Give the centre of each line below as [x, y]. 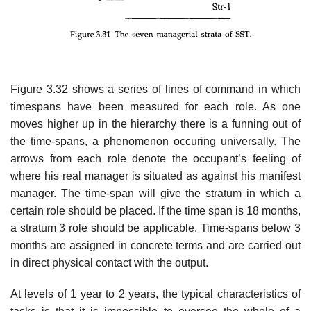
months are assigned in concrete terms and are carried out [155, 245]
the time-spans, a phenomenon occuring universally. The [155, 141]
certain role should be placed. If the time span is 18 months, [155, 210]
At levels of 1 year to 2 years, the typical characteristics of [155, 294]
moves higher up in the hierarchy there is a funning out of [155, 124]
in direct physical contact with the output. [109, 262]
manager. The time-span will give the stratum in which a [155, 193]
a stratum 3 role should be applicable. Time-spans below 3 [155, 228]
